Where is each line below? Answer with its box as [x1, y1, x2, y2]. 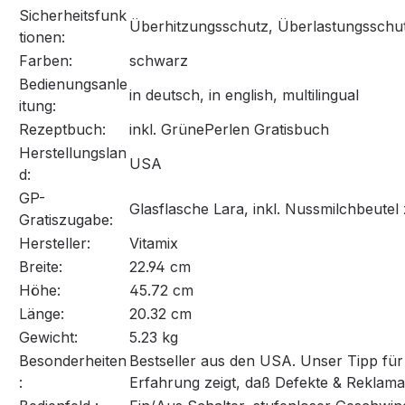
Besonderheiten [19, 352, 127, 371]
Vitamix [129, 234, 178, 253]
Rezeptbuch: [19, 120, 106, 139]
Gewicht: [19, 328, 78, 347]
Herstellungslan [19, 144, 127, 163]
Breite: [19, 258, 62, 277]
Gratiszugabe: [19, 211, 113, 230]
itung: [19, 97, 56, 116]
